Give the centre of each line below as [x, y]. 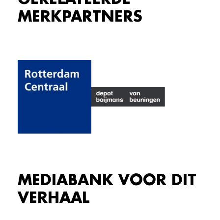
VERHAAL [54, 198]
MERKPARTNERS [80, 17]
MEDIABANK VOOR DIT [107, 180]
